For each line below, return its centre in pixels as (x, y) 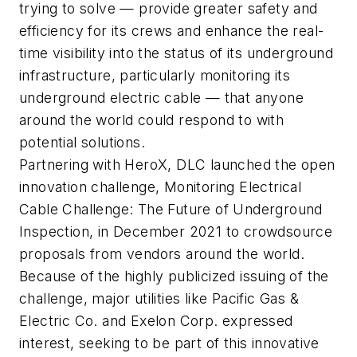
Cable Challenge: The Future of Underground (171, 210)
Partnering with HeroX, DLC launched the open (177, 165)
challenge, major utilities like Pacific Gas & (159, 299)
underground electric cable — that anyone (161, 98)
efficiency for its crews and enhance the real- (172, 31)
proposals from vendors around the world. (162, 254)
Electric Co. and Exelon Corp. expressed (156, 321)
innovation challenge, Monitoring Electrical (161, 187)
